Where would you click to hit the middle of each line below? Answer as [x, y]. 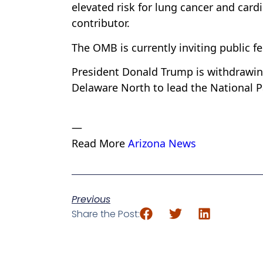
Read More [100, 144]
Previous [91, 200]
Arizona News [162, 144]
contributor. [101, 23]
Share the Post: [106, 214]
